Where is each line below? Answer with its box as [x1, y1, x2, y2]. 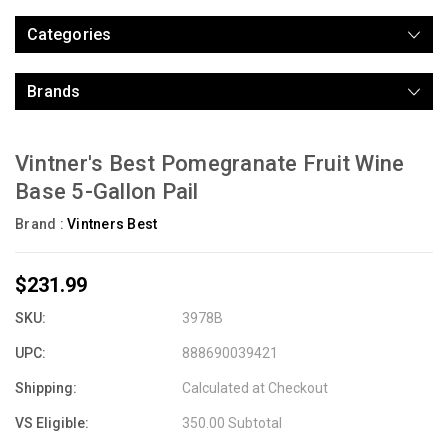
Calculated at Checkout [182, 379, 329, 396]
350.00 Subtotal [182, 414, 283, 431]
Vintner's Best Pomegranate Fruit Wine [15, 150, 405, 176]
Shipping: [15, 379, 77, 396]
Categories [27, 24, 112, 44]
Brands [27, 81, 81, 101]
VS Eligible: [15, 414, 89, 431]
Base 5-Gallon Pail [15, 178, 199, 204]
